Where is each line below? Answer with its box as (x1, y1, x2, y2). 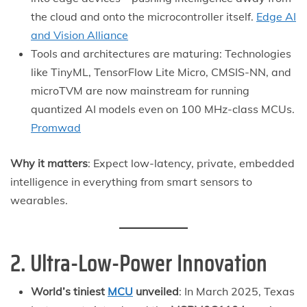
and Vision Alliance (31, 27, 128, 42)
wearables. (10, 193, 68, 207)
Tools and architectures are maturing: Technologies (31, 46, 291, 60)
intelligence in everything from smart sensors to (10, 174, 252, 188)
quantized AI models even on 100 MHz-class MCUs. (31, 101, 295, 116)
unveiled (133, 284, 179, 298)
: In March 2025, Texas (179, 284, 295, 298)
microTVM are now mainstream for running (31, 83, 249, 97)
